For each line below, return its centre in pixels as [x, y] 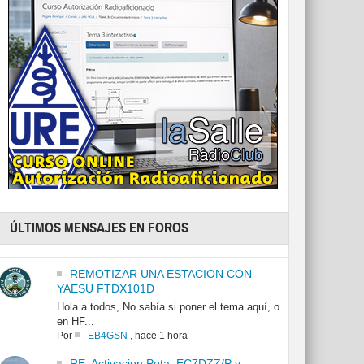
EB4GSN [107, 336]
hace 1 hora [161, 336]
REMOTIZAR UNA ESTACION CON [160, 274]
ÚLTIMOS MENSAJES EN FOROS [100, 228]
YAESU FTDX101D [105, 289]
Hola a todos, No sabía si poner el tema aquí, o [168, 307]
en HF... [75, 322]
